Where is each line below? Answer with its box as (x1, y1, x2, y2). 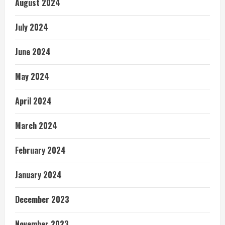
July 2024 (15, 21, 48, 33)
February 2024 (15, 144, 66, 156)
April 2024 (15, 94, 52, 107)
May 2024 (15, 70, 49, 82)
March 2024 (15, 119, 57, 132)
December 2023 (15, 193, 69, 205)
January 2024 (15, 168, 62, 181)
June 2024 (15, 45, 51, 58)
